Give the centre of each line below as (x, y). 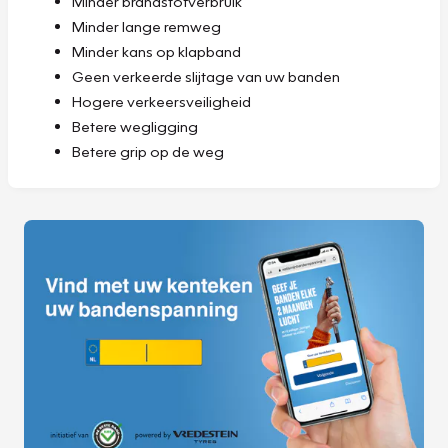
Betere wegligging (135, 125)
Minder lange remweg (146, 25)
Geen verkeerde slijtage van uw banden (206, 75)
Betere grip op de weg (148, 150)
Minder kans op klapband (156, 50)
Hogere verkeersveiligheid (161, 100)
